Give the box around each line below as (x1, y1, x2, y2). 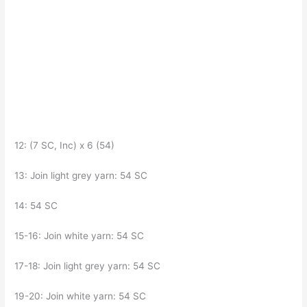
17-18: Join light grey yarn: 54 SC (14, 260, 164, 271)
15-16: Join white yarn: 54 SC (14, 230, 147, 242)
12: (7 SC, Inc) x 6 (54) (14, 140, 118, 151)
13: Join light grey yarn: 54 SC (14, 170, 151, 182)
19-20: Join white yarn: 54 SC (14, 290, 149, 302)
